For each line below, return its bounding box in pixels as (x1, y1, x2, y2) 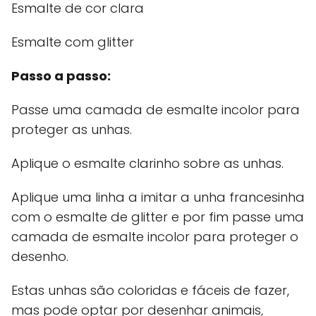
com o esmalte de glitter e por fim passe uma (11, 208, 304, 226)
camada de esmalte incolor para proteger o (11, 228, 298, 246)
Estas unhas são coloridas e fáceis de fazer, (11, 281, 289, 300)
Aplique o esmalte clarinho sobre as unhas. (11, 154, 284, 173)
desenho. (11, 248, 68, 266)
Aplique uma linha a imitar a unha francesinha (11, 188, 305, 207)
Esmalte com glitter (11, 33, 134, 51)
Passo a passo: (11, 67, 111, 85)
